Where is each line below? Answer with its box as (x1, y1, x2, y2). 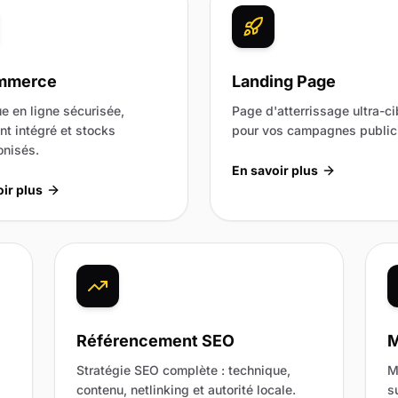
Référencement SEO (76, 330, 235, 350)
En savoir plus (232, 162, 318, 178)
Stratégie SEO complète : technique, (76, 362, 291, 378)
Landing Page (232, 71, 336, 91)
